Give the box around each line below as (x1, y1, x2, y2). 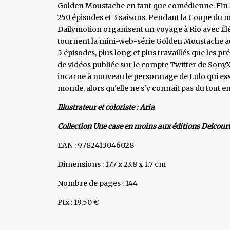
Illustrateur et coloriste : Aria (57, 102, 155, 112)
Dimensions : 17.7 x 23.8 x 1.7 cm (57, 159, 166, 169)
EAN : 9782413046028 (57, 140, 134, 150)
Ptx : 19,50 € (57, 197, 99, 207)
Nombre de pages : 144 (57, 178, 138, 188)
